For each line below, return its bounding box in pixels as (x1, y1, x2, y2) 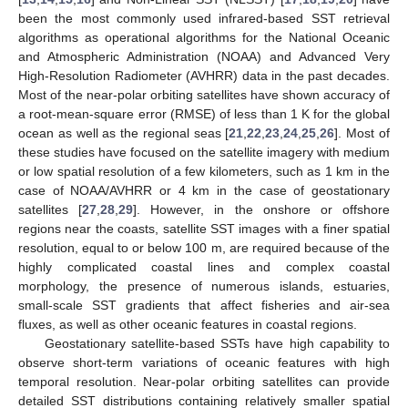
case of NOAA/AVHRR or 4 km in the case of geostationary (18, 182, 390, 198)
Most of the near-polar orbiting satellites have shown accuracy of (18, 87, 390, 102)
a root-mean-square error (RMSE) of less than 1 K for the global (18, 106, 390, 121)
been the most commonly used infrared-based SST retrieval (18, 10, 390, 25)
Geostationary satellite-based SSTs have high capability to (44, 335, 390, 351)
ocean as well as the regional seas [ (18, 125, 229, 140)
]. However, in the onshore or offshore (133, 201, 391, 217)
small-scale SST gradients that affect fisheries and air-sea (18, 297, 390, 312)
